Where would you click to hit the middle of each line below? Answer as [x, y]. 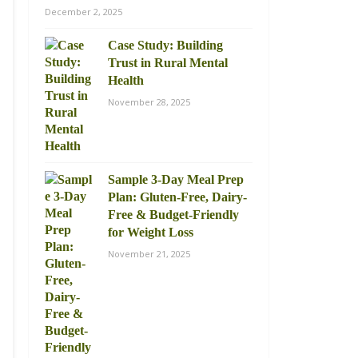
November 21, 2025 [149, 254]
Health [126, 80]
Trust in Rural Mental [168, 63]
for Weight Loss [151, 232]
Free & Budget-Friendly [173, 215]
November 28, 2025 [149, 102]
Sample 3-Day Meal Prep [176, 179]
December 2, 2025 [84, 12]
